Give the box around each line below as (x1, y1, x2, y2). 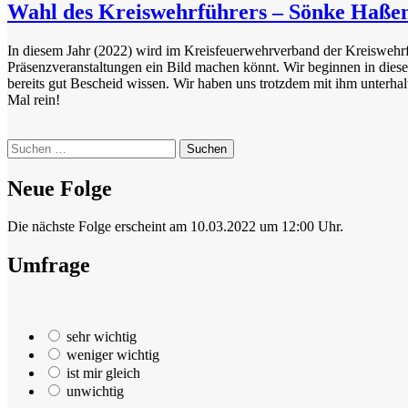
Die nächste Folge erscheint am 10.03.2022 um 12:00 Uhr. (7, 219, 343, 235)
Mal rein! (7, 91, 60, 107)
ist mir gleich (66, 365, 140, 382)
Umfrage (7, 253, 90, 278)
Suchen (6, 138, 49, 154)
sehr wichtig (66, 329, 137, 345)
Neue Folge (7, 176, 112, 200)
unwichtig (66, 383, 124, 400)
